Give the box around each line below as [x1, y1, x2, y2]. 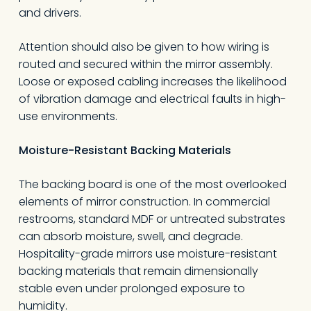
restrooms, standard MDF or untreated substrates [18, 211, 285, 227]
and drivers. [18, 5, 81, 21]
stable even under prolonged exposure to [18, 280, 245, 296]
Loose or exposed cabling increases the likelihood [18, 74, 287, 90]
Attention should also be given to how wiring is [18, 39, 269, 55]
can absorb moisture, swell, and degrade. [18, 228, 243, 244]
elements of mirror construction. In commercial [18, 194, 270, 210]
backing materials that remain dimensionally [18, 263, 258, 279]
